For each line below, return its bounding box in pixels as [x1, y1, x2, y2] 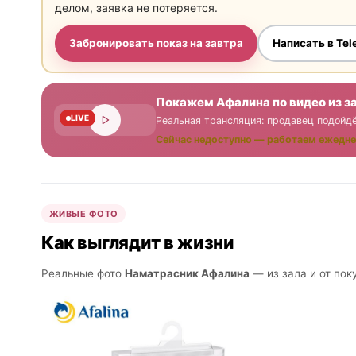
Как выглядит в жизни [41, 232, 234, 253]
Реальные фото [41, 267, 125, 281]
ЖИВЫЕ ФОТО [49, 208, 118, 220]
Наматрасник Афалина [125, 267, 250, 281]
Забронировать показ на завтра [68, 37, 243, 50]
